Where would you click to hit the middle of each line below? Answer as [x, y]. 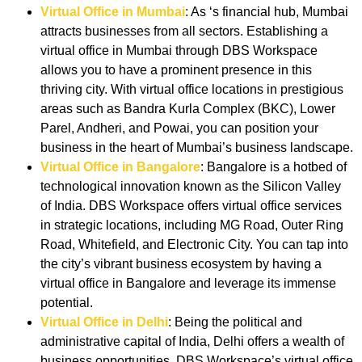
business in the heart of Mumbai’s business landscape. [197, 148]
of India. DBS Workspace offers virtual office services [191, 206]
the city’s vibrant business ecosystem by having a [181, 264]
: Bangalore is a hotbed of [274, 167]
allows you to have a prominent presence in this [176, 70]
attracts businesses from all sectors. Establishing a [184, 32]
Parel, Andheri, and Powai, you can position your [179, 128]
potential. [67, 303]
